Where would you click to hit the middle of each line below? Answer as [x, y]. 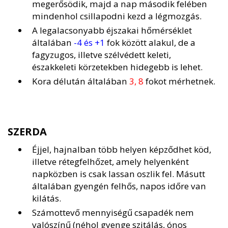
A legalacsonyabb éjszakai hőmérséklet [112, 31]
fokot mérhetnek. [179, 81]
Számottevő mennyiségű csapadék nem [113, 213]
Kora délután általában [80, 81]
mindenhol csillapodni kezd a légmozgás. [117, 16]
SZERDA [27, 132]
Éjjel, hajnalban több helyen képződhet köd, [122, 150]
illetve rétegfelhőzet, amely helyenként [110, 162]
